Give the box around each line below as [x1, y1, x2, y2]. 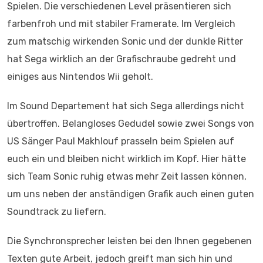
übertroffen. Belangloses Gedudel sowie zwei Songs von [7, 117, 254, 129]
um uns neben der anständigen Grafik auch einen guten [7, 188, 254, 200]
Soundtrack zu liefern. [7, 205, 106, 217]
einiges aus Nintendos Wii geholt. [7, 70, 153, 82]
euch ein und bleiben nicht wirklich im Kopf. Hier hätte [7, 153, 246, 164]
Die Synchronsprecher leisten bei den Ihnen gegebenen [7, 235, 252, 247]
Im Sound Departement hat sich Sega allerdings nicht [7, 100, 244, 112]
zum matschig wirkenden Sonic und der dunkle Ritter [7, 35, 243, 47]
